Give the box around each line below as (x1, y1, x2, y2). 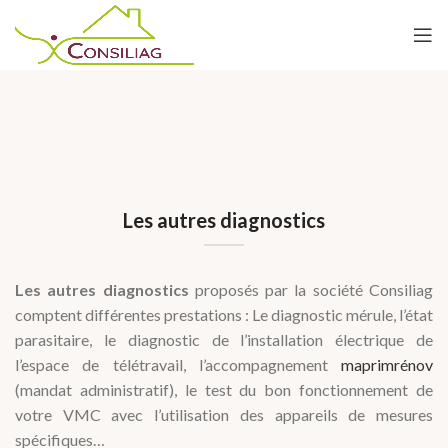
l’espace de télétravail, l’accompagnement (15, 354, 341, 374)
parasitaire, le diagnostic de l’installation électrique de (15, 329, 433, 349)
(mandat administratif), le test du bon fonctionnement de (15, 379, 433, 399)
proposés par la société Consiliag (188, 279, 434, 299)
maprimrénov (341, 354, 433, 374)
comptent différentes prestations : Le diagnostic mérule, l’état (15, 304, 433, 324)
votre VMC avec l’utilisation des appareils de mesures (15, 404, 433, 424)
